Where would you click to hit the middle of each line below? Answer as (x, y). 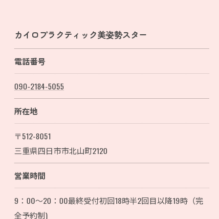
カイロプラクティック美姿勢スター (80, 34)
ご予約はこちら (109, 106)
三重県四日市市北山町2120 (61, 150)
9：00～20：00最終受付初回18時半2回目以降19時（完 (109, 200)
